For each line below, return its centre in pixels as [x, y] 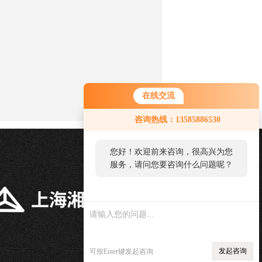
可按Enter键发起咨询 [121, 251]
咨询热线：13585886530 [177, 120]
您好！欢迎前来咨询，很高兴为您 [171, 152]
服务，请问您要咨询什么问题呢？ [171, 165]
